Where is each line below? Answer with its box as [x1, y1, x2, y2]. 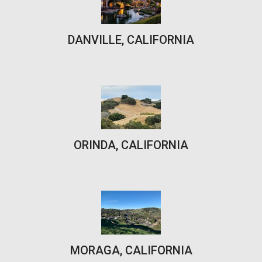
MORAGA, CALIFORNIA [70, 243, 192, 257]
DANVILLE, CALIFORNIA [68, 32, 194, 47]
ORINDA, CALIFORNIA [74, 137, 188, 152]
